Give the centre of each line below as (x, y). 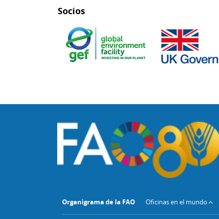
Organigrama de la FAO (99, 202)
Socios (71, 11)
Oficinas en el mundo (176, 202)
